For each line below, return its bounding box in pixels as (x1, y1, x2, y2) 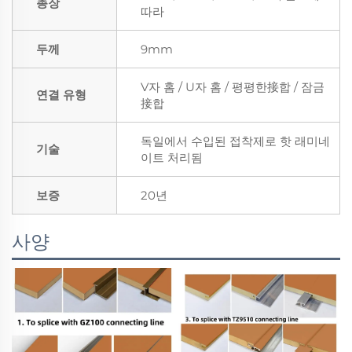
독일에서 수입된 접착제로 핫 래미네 (141, 134, 330, 149)
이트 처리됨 (141, 150, 203, 166)
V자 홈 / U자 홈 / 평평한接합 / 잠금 (141, 79, 324, 95)
